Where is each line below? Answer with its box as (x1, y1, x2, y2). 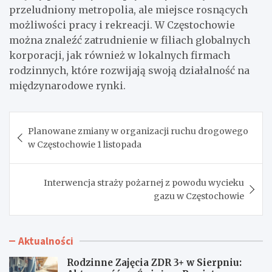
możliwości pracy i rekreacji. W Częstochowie (9, 19, 235, 32)
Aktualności (18, 234, 73, 248)
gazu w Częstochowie (154, 191, 244, 202)
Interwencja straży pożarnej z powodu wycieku (44, 177, 244, 189)
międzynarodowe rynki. (9, 80, 126, 92)
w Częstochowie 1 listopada (28, 139, 141, 151)
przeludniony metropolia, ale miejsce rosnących (9, 4, 248, 16)
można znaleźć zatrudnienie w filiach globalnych (9, 34, 250, 47)
